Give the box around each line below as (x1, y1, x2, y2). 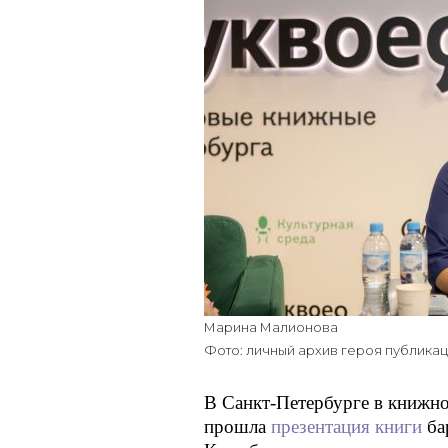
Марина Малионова (204, 319, 338, 335)
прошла (204, 415, 271, 437)
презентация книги (271, 415, 427, 437)
